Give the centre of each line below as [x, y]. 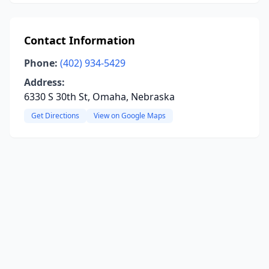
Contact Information [80, 40]
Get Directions [55, 116]
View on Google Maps [130, 116]
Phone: [41, 63]
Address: [44, 82]
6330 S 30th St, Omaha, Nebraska [99, 97]
